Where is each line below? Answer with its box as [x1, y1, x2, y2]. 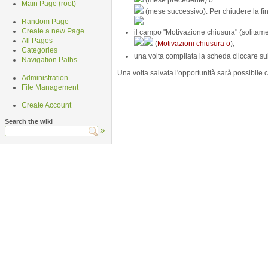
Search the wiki [5, 118, 53, 125]
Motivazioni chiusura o [157, 39, 230, 48]
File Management [22, 83, 78, 92]
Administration [22, 74, 68, 82]
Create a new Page [22, 27, 84, 35]
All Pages [22, 36, 53, 45]
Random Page [22, 17, 69, 26]
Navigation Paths [22, 56, 77, 64]
